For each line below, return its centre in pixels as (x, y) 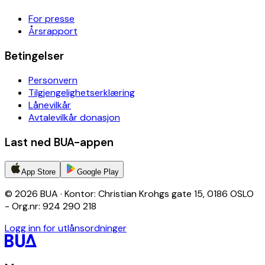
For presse (51, 18)
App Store (38, 172)
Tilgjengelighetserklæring (82, 93)
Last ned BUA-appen (59, 142)
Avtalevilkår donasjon (74, 118)
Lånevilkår (50, 105)
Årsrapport (53, 31)
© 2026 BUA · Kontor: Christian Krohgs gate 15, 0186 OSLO (129, 193)
